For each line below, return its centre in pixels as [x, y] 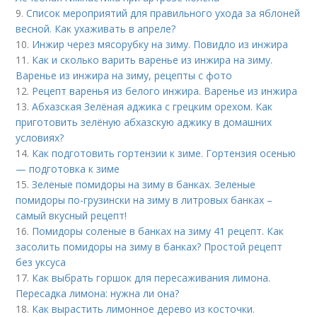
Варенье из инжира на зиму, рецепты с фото [124, 75]
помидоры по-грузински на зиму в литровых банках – [144, 200]
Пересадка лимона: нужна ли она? [98, 293]
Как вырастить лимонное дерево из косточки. [144, 309]
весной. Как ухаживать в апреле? [96, 28]
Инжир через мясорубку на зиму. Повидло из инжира [160, 44]
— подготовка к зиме [68, 168]
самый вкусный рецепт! [71, 215]
